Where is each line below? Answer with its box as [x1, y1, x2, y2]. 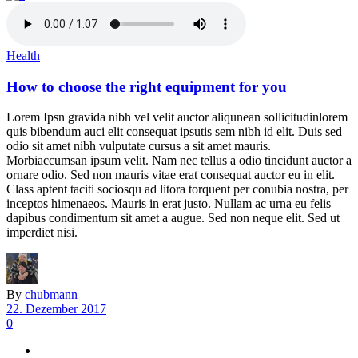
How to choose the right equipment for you [6, 78, 287, 95]
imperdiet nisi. [6, 225, 78, 240]
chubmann [25, 288, 78, 302]
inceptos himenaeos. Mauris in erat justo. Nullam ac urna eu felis [6, 197, 331, 211]
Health [6, 48, 40, 62]
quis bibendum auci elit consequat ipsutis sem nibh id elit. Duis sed [6, 125, 342, 139]
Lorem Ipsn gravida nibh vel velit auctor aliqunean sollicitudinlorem [6, 110, 348, 125]
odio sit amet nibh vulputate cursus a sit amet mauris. [6, 139, 271, 153]
